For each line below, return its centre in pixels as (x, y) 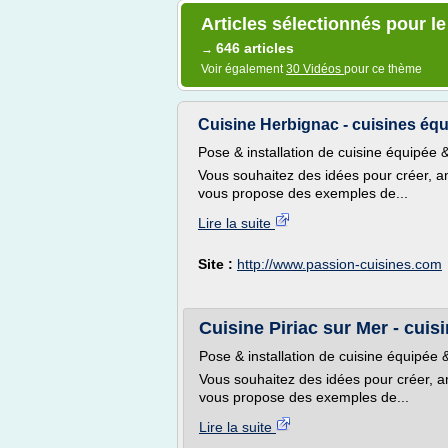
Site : (217, 264)
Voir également (243, 69)
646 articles (255, 48)
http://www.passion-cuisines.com (339, 264)
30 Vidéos (315, 69)
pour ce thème (383, 69)
